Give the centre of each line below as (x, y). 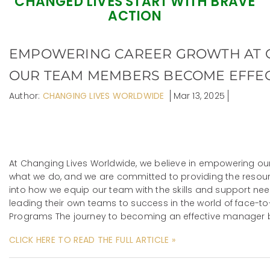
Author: (26, 96)
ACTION (135, 16)
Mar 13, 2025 (199, 96)
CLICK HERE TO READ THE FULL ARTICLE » (93, 240)
